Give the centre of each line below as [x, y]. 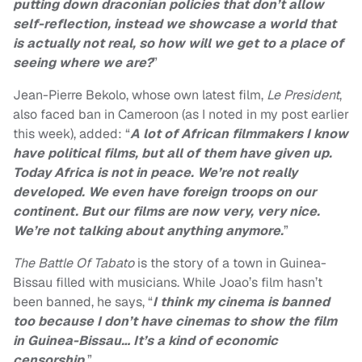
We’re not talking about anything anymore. [148, 231]
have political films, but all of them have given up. [173, 154]
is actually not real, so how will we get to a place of [178, 44]
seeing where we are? [83, 63]
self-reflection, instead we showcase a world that [175, 24]
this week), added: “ [72, 134]
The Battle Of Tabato [74, 263]
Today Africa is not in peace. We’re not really [155, 173]
